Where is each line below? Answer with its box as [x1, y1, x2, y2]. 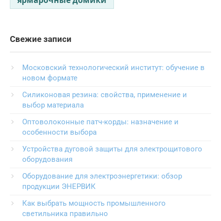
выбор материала [22, 100, 84, 110]
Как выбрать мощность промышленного [22, 198, 166, 208]
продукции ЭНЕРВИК [22, 182, 96, 191]
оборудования [22, 154, 73, 164]
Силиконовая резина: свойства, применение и [22, 90, 187, 99]
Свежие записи [10, 34, 72, 44]
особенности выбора [22, 127, 97, 137]
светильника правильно [22, 209, 108, 218]
